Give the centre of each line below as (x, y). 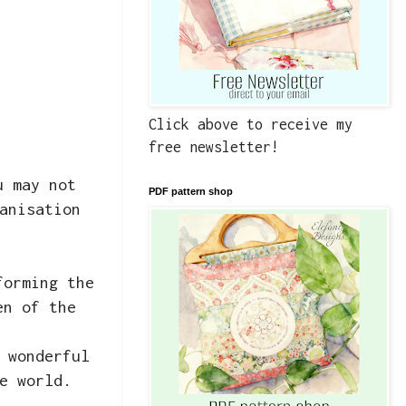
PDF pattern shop (191, 192)
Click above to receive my (251, 125)
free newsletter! (214, 147)
